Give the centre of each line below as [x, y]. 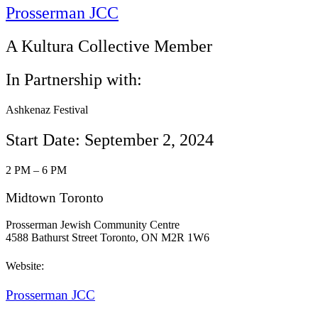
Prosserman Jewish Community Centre [93, 225]
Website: [25, 265]
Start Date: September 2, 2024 [110, 140]
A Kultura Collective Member [109, 46]
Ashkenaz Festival [47, 110]
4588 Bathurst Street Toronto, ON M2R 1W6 [108, 238]
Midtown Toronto [55, 197]
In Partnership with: [74, 80]
